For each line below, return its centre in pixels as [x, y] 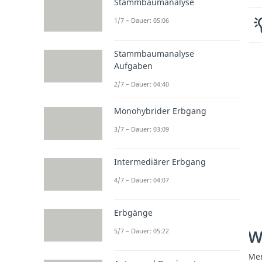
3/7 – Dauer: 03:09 [142, 129]
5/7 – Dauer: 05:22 [142, 231]
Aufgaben [133, 65]
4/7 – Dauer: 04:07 [142, 180]
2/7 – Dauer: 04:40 [142, 84]
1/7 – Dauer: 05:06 [142, 20]
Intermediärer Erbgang [160, 161]
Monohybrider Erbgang [160, 111]
